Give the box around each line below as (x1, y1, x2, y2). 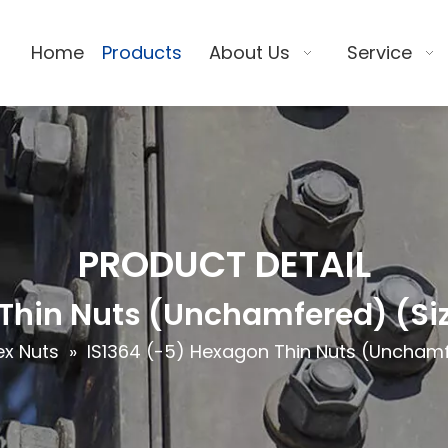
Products (102, 40, 183, 65)
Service (347, 40, 413, 65)
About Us (208, 40, 290, 65)
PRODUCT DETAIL (77, 239, 371, 290)
